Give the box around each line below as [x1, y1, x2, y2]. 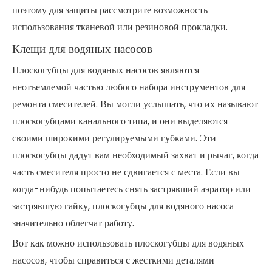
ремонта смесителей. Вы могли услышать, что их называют [12, 97, 258, 111]
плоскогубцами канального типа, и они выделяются [12, 114, 228, 128]
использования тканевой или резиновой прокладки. [12, 20, 228, 34]
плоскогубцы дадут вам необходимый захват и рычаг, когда [12, 148, 259, 162]
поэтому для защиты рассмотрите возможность [12, 3, 208, 17]
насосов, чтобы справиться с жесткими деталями [12, 253, 214, 267]
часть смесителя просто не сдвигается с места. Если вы [12, 165, 240, 179]
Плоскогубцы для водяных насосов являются [12, 63, 199, 77]
